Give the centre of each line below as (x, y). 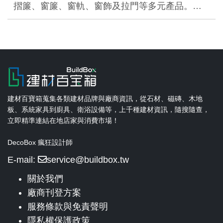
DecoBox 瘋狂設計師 (40, 142)
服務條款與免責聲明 (68, 207)
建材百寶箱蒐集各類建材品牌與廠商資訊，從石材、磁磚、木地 (105, 99)
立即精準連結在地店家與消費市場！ (63, 120)
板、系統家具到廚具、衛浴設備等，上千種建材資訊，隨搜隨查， (109, 110)
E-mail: (23, 160)
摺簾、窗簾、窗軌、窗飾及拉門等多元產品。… (108, 6)
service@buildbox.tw (88, 160)
